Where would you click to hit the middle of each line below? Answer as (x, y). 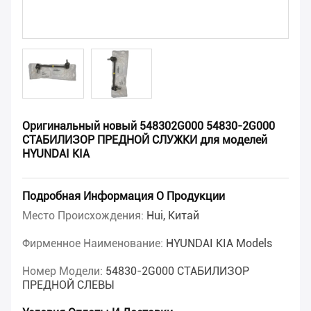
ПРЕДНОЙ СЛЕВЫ (68, 285)
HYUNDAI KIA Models (219, 244)
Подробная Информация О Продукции (124, 196)
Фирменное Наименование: (94, 244)
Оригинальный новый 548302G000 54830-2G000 (149, 126)
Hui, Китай (173, 216)
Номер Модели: (64, 271)
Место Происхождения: (84, 216)
